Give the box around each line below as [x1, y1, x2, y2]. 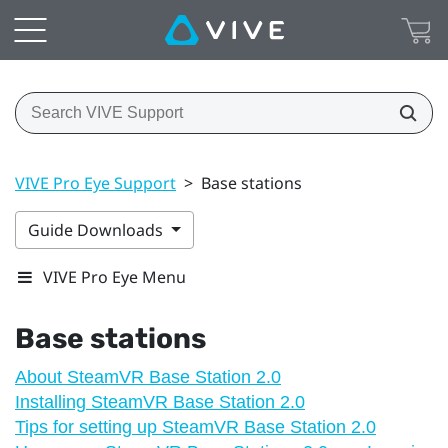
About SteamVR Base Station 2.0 [15, 366, 281, 387]
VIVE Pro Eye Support [15, 171, 176, 194]
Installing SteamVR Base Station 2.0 [15, 391, 305, 412]
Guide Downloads [28, 218, 167, 241]
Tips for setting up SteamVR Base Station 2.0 [15, 416, 376, 437]
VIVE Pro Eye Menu [43, 265, 186, 288]
